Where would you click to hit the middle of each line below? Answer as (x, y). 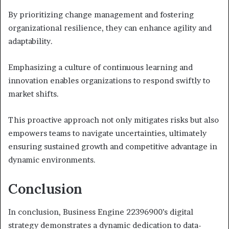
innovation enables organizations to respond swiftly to (109, 81)
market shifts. (33, 94)
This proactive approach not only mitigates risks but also (113, 120)
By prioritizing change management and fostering (101, 15)
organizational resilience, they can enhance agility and (110, 28)
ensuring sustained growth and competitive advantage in (113, 147)
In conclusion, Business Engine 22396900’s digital (101, 212)
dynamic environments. (52, 160)
